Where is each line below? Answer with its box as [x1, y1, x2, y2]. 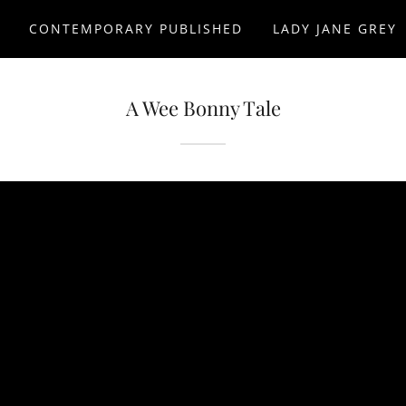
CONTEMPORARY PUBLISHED [29, 20, 244, 37]
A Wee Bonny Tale [125, 94, 281, 121]
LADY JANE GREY [272, 20, 397, 37]
